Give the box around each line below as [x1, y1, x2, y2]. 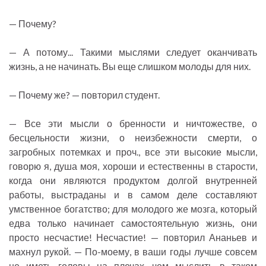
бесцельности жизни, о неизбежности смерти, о [9, 132, 257, 144]
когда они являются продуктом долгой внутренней [9, 175, 257, 186]
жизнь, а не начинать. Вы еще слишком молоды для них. [9, 61, 251, 72]
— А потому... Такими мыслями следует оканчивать [9, 46, 257, 58]
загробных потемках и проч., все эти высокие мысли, [9, 146, 257, 158]
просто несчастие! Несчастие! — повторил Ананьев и [9, 232, 257, 243]
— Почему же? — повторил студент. [9, 89, 160, 101]
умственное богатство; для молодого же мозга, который [9, 203, 257, 215]
